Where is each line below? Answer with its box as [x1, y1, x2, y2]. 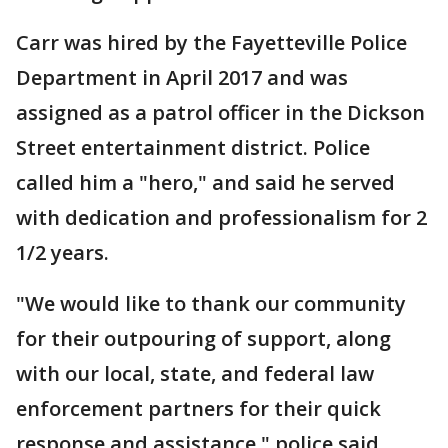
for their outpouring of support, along [16, 325, 391, 353]
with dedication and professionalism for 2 [16, 204, 427, 232]
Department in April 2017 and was [16, 64, 348, 92]
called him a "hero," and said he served [16, 169, 395, 197]
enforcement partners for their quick [16, 395, 381, 423]
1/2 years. [16, 239, 109, 267]
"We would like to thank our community [16, 290, 406, 318]
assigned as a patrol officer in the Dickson [16, 99, 425, 127]
